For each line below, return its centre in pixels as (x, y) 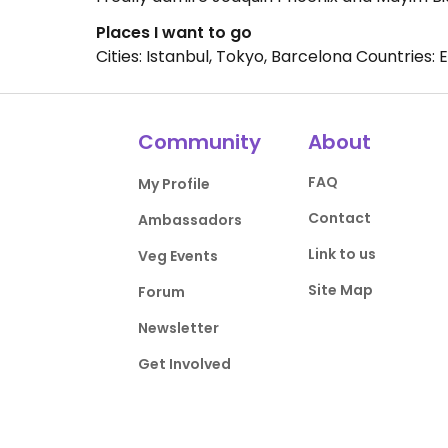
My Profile (174, 184)
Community (200, 142)
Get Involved (185, 364)
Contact (339, 218)
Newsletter (179, 328)
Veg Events (178, 256)
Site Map (340, 290)
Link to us (341, 254)
